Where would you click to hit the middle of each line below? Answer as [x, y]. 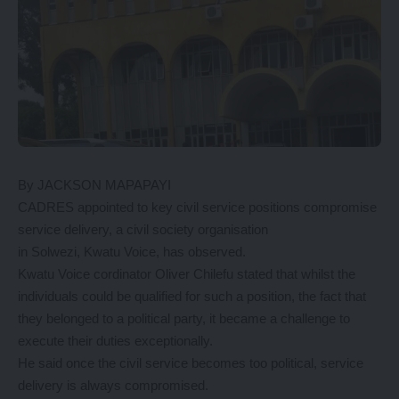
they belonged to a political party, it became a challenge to [184, 318]
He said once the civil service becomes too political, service [191, 362]
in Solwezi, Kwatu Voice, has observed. [132, 251]
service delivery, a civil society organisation [143, 229]
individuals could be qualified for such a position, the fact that [192, 296]
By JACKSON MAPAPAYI [94, 184]
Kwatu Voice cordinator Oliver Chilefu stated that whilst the [187, 273]
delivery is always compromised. [113, 385]
